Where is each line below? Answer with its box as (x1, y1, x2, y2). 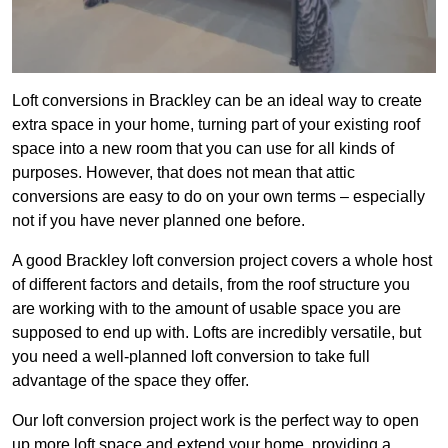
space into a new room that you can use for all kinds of (12, 140, 394, 158)
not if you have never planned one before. (12, 212, 305, 230)
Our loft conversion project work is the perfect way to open (12, 412, 419, 430)
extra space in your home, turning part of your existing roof (12, 116, 420, 134)
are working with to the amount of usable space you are (12, 300, 401, 318)
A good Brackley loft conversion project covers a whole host (12, 252, 432, 270)
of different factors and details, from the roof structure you (12, 276, 410, 294)
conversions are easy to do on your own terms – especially (12, 188, 425, 206)
